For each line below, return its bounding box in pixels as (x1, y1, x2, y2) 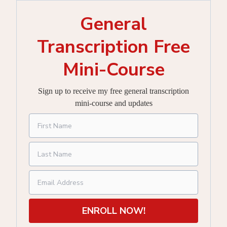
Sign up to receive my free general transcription (38, 87, 189, 95)
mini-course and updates (74, 99, 153, 107)
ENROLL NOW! (82, 204, 145, 217)
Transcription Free (37, 34, 190, 59)
